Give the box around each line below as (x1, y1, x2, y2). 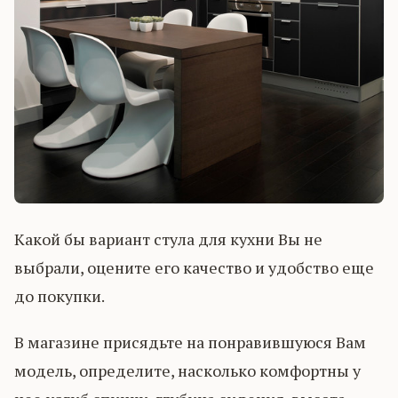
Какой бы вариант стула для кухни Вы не (14, 227, 322, 250)
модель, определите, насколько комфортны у (14, 359, 361, 381)
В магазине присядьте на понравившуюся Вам (14, 330, 366, 353)
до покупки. (14, 284, 105, 306)
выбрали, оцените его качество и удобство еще (14, 256, 374, 278)
